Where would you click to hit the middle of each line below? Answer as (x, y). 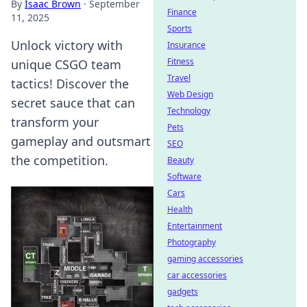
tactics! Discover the (70, 84)
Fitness (181, 61)
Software (184, 176)
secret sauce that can (73, 103)
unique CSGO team (66, 64)
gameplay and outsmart (81, 141)
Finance (182, 12)
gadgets (183, 292)
